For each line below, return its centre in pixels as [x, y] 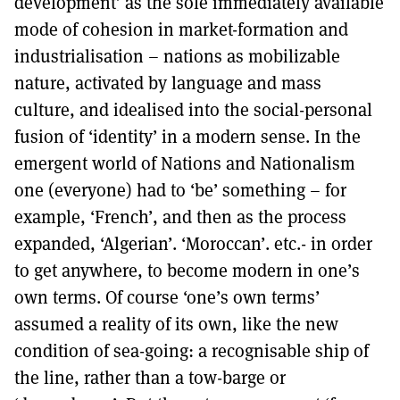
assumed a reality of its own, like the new [176, 323]
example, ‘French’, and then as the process [180, 216]
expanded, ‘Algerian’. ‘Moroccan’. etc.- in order [193, 243]
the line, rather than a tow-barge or [150, 377]
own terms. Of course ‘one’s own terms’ [167, 296]
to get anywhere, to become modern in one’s [187, 270]
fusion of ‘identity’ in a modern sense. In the [187, 136]
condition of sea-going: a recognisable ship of [192, 350]
